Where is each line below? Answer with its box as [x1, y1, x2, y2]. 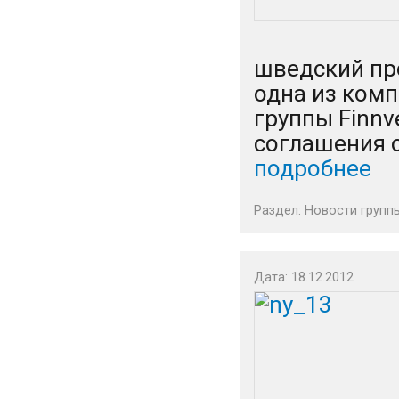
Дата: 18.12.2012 [254, 270, 354, 285]
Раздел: [254, 203, 305, 218]
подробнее [254, 155, 371, 182]
